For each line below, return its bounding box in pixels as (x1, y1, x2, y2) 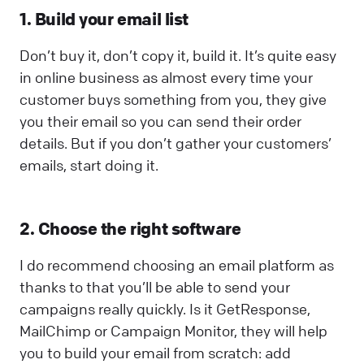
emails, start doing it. (19, 156, 158, 175)
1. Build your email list (19, 8, 189, 30)
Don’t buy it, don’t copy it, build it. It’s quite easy (19, 46, 336, 65)
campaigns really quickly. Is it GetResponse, (19, 299, 310, 318)
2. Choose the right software (19, 217, 241, 239)
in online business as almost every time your (19, 68, 313, 87)
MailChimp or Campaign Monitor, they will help (19, 321, 327, 340)
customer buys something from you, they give (19, 90, 327, 109)
